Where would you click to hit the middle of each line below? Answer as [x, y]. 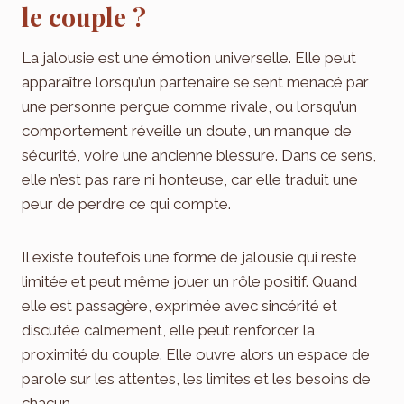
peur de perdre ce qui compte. [126, 203]
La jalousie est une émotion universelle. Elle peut [189, 57]
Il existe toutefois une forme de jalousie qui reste [189, 257]
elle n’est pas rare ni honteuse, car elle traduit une [190, 179]
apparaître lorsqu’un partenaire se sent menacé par [195, 82]
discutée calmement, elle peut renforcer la [168, 330]
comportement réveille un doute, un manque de [187, 130]
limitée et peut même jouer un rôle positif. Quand [189, 281]
